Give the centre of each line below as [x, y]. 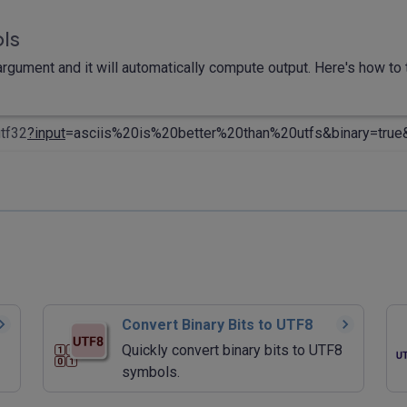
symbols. [151, 372]
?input [46, 133]
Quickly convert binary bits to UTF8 [232, 350]
